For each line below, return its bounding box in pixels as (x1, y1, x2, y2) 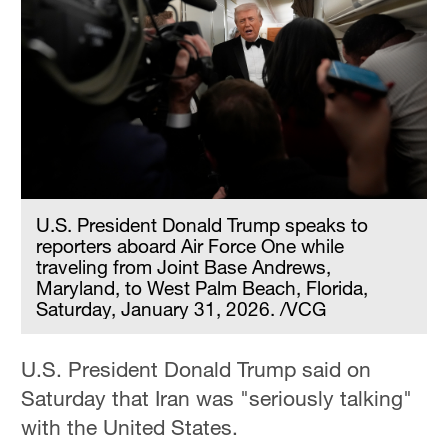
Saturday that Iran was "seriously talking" (21, 385, 413, 412)
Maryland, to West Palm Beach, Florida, (36, 276, 369, 300)
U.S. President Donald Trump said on (21, 356, 372, 383)
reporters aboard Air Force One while (36, 234, 345, 258)
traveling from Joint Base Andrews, (36, 255, 332, 279)
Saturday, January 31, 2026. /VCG (36, 297, 327, 321)
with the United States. (21, 414, 239, 441)
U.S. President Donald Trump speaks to (36, 213, 369, 237)
